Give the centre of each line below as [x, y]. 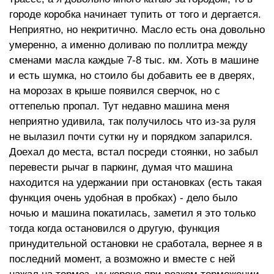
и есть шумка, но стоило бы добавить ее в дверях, [132, 76]
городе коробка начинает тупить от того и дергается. [135, 14]
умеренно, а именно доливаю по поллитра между [128, 45]
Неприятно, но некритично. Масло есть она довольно [137, 30]
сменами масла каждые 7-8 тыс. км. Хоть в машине [134, 60]
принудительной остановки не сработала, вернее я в [136, 244]
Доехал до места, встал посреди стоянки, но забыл [134, 152]
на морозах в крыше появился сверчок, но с [115, 91]
